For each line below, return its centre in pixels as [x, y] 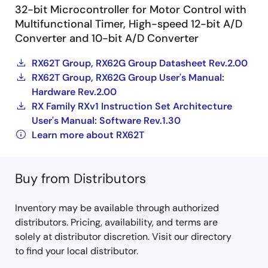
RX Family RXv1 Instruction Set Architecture [132, 106]
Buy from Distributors [80, 179]
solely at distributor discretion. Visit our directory [123, 237]
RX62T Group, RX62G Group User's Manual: [128, 77]
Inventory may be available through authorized [117, 208]
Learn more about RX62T [88, 135]
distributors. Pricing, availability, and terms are [116, 222]
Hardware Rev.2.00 [74, 92]
